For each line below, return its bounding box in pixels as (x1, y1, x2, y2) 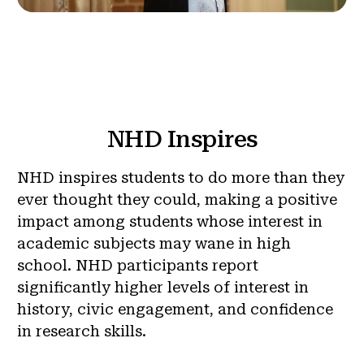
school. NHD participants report (17, 256, 258, 274)
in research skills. (17, 322, 146, 340)
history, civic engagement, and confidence (17, 300, 333, 318)
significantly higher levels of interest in (17, 278, 309, 296)
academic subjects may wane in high (17, 234, 291, 252)
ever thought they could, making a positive (17, 190, 337, 208)
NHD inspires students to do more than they (17, 168, 344, 186)
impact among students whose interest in (17, 212, 323, 230)
